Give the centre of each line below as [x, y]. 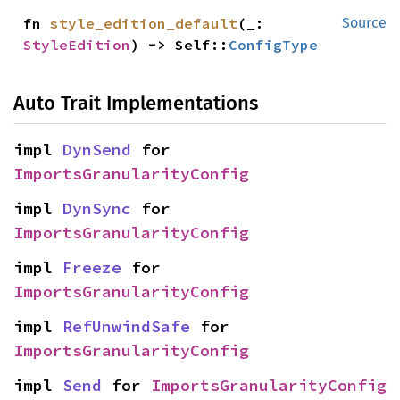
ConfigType [274, 45]
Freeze [92, 267]
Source [364, 23]
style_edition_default [144, 23]
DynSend [97, 150]
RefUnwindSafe [126, 326]
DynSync [97, 208]
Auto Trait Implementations [136, 103]
